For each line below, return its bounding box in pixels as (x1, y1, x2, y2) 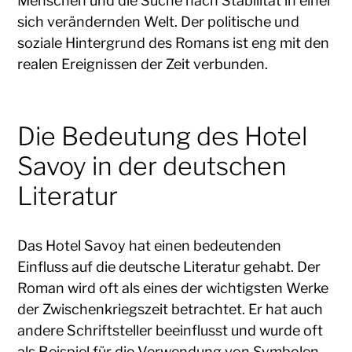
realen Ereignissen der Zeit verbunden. (17, 55, 269, 72)
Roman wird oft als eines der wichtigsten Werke (17, 279, 329, 296)
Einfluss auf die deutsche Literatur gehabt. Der (17, 258, 321, 275)
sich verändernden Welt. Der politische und (17, 13, 300, 30)
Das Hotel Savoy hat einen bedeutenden (17, 236, 282, 254)
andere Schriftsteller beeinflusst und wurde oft (17, 321, 324, 339)
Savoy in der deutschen (17, 150, 288, 181)
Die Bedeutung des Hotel (17, 120, 308, 152)
